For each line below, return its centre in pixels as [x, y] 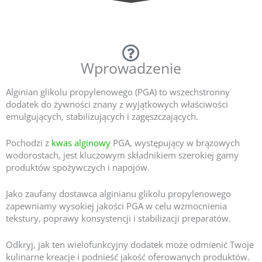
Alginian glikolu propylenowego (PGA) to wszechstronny [118, 92]
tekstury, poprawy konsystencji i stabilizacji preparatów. [118, 218]
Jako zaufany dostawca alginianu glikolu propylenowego [118, 194]
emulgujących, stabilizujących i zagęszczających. [102, 116]
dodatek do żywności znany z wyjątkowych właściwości [117, 104]
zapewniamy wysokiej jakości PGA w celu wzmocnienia [116, 206]
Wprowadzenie [131, 68]
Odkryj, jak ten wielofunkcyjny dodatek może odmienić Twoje [130, 244]
